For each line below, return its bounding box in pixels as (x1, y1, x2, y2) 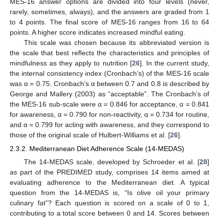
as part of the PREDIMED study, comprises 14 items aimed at (10, 168, 209, 176)
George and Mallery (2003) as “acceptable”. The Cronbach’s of (10, 89, 209, 98)
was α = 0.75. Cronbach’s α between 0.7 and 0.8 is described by (10, 79, 209, 88)
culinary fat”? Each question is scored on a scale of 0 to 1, (10, 198, 209, 207)
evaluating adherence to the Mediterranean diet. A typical (10, 178, 209, 186)
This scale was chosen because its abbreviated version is (23, 38, 209, 46)
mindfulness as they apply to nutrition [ (10, 59, 132, 67)
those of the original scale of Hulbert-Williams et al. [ (10, 131, 170, 139)
